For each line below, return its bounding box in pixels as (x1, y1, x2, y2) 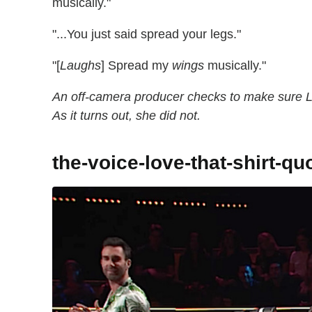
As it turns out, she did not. (52, 109, 201, 123)
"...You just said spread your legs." (52, 27, 241, 42)
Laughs (60, 58, 101, 73)
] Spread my (101, 58, 172, 73)
